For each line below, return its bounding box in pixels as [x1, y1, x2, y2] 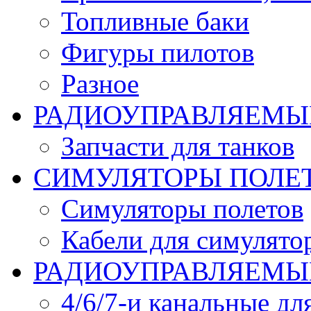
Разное [61, 69, 139, 99]
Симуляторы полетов [61, 194, 303, 224]
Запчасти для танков [61, 131, 294, 161]
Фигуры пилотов [61, 37, 254, 67]
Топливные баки [61, 6, 249, 36]
